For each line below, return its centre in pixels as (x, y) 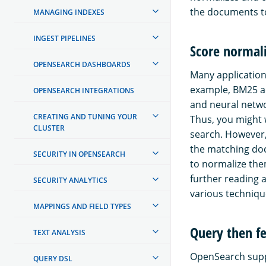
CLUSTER (49, 128)
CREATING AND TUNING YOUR (85, 116)
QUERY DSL (53, 258)
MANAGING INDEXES (69, 12)
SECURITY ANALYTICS (70, 180)
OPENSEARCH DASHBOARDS (82, 64)
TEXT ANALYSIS (59, 232)
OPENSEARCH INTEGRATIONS (84, 90)
